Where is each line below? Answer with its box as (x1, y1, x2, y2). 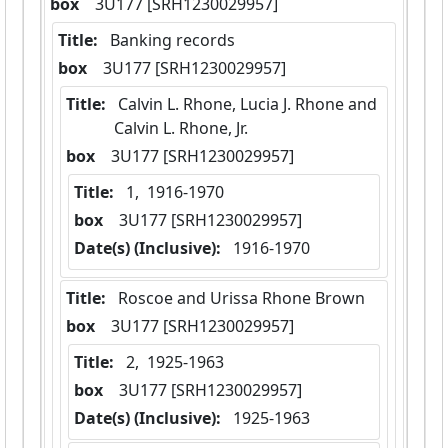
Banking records (110, 29, 235, 52)
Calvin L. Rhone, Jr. (114, 117, 248, 140)
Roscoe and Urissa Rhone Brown (118, 287, 365, 310)
